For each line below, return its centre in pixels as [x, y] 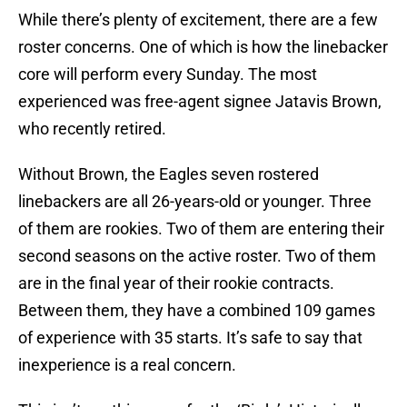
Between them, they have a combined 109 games [197, 311]
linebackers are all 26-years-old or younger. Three [195, 202]
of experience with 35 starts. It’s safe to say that [190, 338]
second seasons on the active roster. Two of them [197, 256]
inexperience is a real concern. [127, 365]
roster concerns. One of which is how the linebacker [203, 47]
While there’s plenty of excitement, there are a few [198, 20]
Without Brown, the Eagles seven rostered [169, 174]
